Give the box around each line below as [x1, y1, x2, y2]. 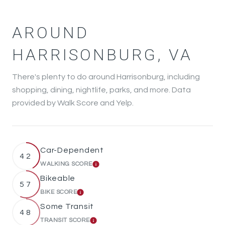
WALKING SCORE [40, 161, 92, 167]
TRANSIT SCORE [40, 217, 90, 223]
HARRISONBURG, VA [12, 43, 192, 67]
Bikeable [40, 174, 75, 182]
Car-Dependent [40, 146, 104, 154]
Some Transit [40, 202, 94, 210]
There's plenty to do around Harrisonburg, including [12, 73, 200, 81]
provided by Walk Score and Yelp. [12, 99, 134, 107]
